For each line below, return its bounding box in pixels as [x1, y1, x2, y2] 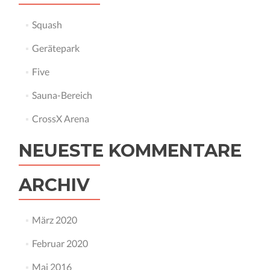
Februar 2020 [31, 237, 88, 249]
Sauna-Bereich [31, 89, 92, 101]
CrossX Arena [31, 113, 89, 124]
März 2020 [31, 214, 77, 225]
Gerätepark [31, 42, 80, 54]
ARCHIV [19, 174, 90, 195]
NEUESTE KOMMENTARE [19, 140, 242, 161]
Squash [31, 19, 62, 30]
